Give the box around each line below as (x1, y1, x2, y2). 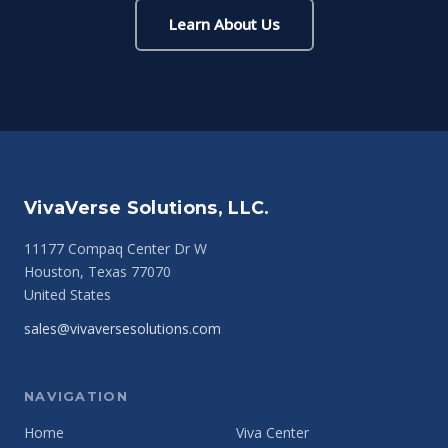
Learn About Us (168, 14, 280, 35)
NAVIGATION (24, 388, 128, 404)
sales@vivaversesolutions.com (24, 318, 221, 338)
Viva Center (236, 422, 309, 442)
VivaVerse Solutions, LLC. (24, 196, 270, 218)
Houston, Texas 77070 (24, 261, 171, 281)
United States (24, 284, 111, 304)
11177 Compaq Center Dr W (24, 238, 207, 258)
